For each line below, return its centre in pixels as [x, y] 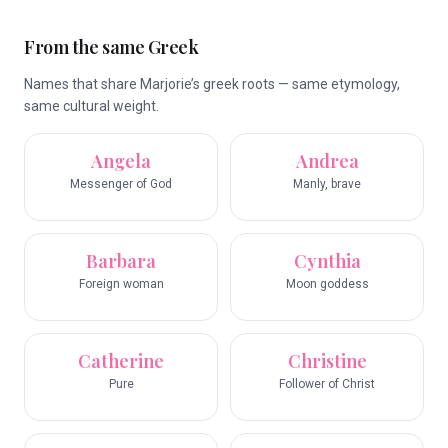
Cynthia [327, 261]
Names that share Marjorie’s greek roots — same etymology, [212, 84]
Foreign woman [121, 284]
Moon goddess [327, 284]
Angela [121, 161]
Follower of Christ [327, 384]
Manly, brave [327, 184]
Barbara [121, 261]
